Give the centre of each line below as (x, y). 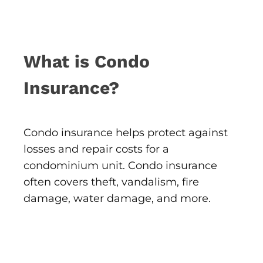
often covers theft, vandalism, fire (111, 182)
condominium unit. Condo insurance (120, 166)
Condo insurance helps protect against (126, 133)
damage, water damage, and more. (117, 199)
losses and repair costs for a (96, 149)
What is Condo (87, 62)
